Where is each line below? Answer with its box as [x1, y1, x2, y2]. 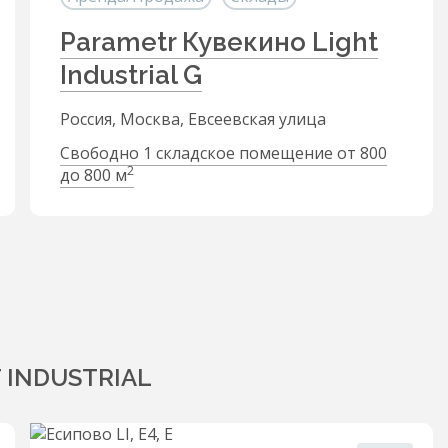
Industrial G [60, 60, 202, 90]
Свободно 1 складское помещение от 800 [60, 142, 387, 164]
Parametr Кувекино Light [60, 27, 378, 57]
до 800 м [60, 164, 127, 186]
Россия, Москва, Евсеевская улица [60, 108, 326, 130]
